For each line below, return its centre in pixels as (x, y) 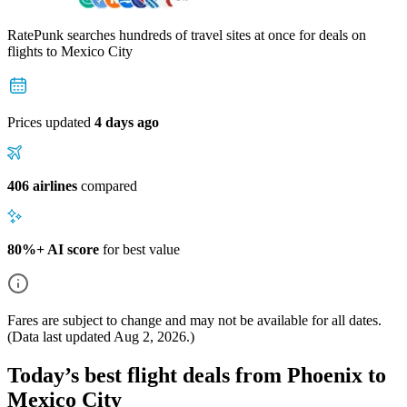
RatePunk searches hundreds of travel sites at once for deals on (187, 35)
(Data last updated (60, 336)
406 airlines (42, 185)
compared (107, 185)
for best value (139, 249)
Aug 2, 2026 (150, 336)
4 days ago (127, 122)
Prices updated (51, 122)
